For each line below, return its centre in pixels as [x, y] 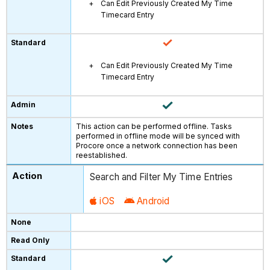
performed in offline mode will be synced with [158, 136]
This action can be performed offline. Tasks [154, 126]
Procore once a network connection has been [157, 145]
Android [153, 201]
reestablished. [102, 155]
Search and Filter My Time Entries [162, 177]
